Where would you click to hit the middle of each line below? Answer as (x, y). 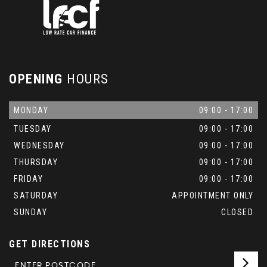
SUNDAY (30, 212)
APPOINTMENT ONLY (212, 195)
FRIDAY (28, 179)
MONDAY (31, 110)
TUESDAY (33, 129)
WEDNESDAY (39, 145)
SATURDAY (36, 195)
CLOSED (237, 212)
